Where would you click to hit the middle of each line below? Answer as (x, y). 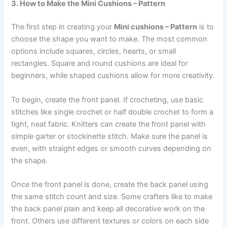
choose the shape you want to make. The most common (109, 39)
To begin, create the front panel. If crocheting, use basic (107, 100)
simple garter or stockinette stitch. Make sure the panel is (110, 136)
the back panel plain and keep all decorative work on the (108, 209)
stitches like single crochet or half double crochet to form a (112, 112)
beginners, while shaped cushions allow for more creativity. (113, 76)
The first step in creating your (63, 27)
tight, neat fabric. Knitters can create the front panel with (109, 124)
